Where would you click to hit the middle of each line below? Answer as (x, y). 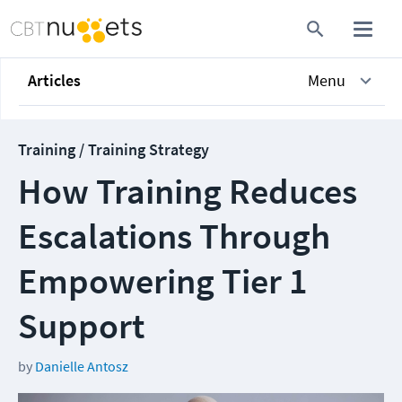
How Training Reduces (188, 191)
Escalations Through (174, 236)
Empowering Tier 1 (163, 281)
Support (81, 326)
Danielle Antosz (82, 366)
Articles (54, 80)
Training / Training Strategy (114, 149)
